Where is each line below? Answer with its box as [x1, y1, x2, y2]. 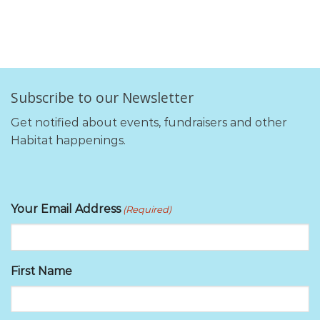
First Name [11, 264, 72, 278]
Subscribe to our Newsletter [11, 87, 194, 107]
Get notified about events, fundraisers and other [11, 115, 287, 129]
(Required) [123, 204, 172, 216]
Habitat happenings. [11, 133, 126, 147]
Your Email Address [11, 202, 121, 216]
